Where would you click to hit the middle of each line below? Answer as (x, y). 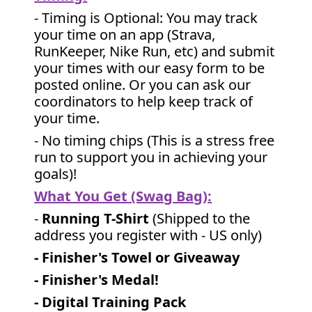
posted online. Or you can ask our (143, 85)
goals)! (56, 174)
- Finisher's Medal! (99, 280)
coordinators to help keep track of (144, 101)
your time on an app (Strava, (125, 34)
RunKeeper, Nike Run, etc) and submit (155, 51)
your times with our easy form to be (150, 68)
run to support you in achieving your (151, 157)
